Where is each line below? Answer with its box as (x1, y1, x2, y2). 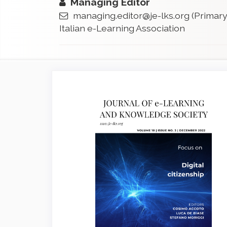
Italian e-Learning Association (59, 23, 185, 33)
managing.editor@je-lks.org (73, 10, 190, 21)
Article (67, 85, 109, 101)
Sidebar (67, 100, 117, 117)
